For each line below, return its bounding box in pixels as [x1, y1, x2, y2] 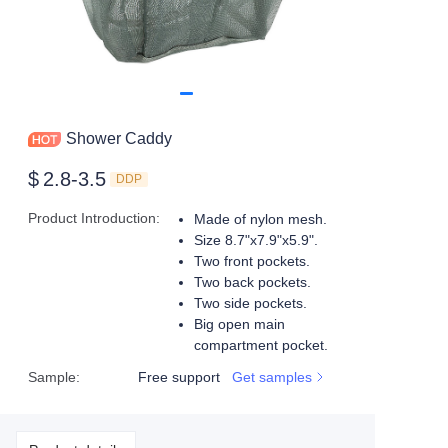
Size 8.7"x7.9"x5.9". [194, 232, 318, 248]
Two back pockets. [194, 274, 311, 290]
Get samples [232, 369, 312, 385]
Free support [138, 369, 220, 385]
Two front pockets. [194, 253, 310, 269]
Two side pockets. [194, 295, 307, 311]
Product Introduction [28, 210, 156, 226]
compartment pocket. [194, 337, 328, 353]
